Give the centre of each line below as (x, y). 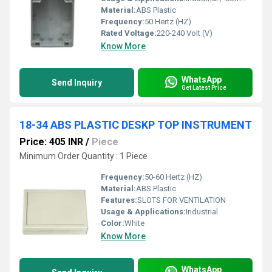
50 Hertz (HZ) (168, 22)
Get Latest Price (204, 87)
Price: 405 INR (51, 142)
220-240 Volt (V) (185, 33)
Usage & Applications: (143, 212)
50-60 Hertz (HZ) (173, 177)
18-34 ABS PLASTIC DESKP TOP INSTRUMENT (136, 125)
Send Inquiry (77, 83)
